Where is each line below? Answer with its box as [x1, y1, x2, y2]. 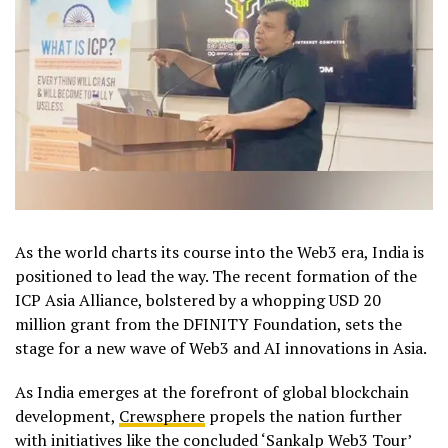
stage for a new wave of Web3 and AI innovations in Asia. [15, 336, 427, 359]
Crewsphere [119, 404, 205, 427]
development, [15, 404, 119, 427]
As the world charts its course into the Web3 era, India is [15, 240, 424, 263]
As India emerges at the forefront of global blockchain [15, 380, 409, 403]
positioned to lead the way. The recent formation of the [15, 264, 417, 287]
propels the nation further [205, 404, 402, 427]
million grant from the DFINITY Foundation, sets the [15, 312, 402, 335]
